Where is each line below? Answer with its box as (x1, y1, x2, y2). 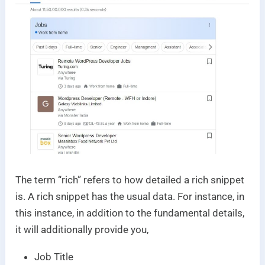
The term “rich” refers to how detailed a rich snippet (15, 174, 245, 186)
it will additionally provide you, (15, 224, 149, 236)
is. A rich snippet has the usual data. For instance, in (15, 190, 245, 203)
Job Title (34, 251, 74, 263)
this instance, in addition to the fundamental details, (15, 207, 245, 219)
